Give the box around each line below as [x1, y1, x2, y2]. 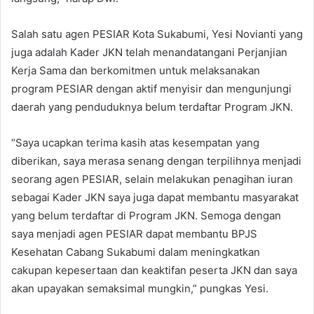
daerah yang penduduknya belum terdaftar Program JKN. [11, 100, 293, 114]
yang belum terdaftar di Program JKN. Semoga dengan [11, 208, 281, 222]
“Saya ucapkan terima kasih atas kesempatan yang [11, 135, 259, 149]
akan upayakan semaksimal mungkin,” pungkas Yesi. [11, 281, 268, 295]
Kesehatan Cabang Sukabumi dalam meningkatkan [11, 245, 260, 259]
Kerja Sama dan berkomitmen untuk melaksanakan [11, 63, 260, 77]
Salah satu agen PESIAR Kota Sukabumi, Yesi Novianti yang [11, 27, 303, 41]
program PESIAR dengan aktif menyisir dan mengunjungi [11, 81, 292, 95]
